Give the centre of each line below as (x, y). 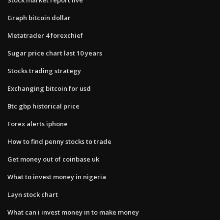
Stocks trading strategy (44, 70)
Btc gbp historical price (43, 106)
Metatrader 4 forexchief (45, 35)
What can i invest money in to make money (73, 212)
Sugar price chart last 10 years (55, 53)
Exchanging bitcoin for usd (49, 88)
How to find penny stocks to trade (59, 141)
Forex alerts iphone (38, 124)
